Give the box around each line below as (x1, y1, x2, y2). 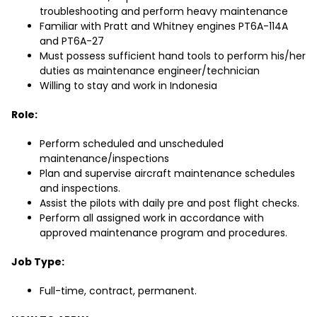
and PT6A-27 (40, 34, 104, 49)
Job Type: (11, 255, 64, 270)
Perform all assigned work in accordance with (40, 211, 264, 226)
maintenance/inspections (40, 151, 169, 166)
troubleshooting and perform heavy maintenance (40, 4, 288, 19)
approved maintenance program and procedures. (40, 226, 287, 241)
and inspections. (40, 181, 120, 196)
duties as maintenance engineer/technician (40, 64, 260, 79)
